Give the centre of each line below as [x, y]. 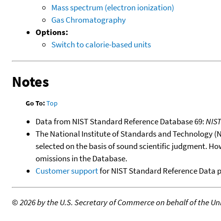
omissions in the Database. [81, 159]
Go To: [36, 103]
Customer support [67, 171]
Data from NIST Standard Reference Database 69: [121, 122]
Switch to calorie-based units [101, 44]
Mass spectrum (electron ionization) [113, 7]
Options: [52, 32]
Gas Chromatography [89, 19]
